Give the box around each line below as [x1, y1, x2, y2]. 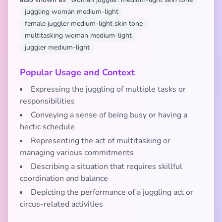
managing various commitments [20, 147, 134, 158]
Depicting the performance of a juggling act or [31, 187, 193, 198]
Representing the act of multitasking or [31, 135, 170, 146]
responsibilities [20, 96, 75, 107]
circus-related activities [20, 199, 103, 210]
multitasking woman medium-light [25, 31, 132, 40]
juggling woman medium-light [25, 7, 118, 16]
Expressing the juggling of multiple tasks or [31, 84, 186, 95]
